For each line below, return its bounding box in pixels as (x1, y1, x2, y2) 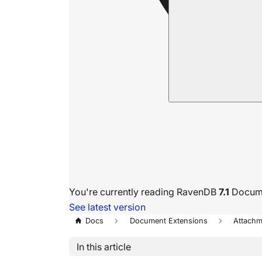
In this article (76, 240, 131, 253)
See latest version (69, 201, 146, 213)
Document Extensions (129, 216, 208, 226)
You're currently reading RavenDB (69, 186, 219, 198)
